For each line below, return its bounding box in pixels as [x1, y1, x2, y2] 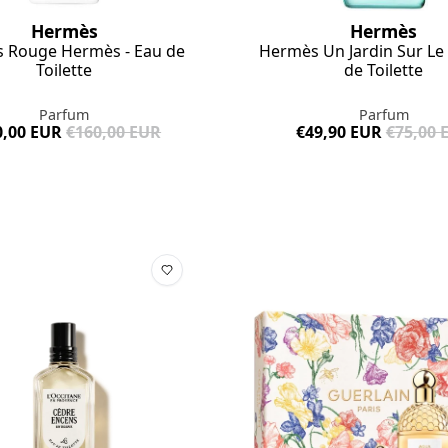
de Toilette [344, 59, 424, 82]
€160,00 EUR [66, 121, 162, 144]
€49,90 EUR [295, 121, 382, 144]
